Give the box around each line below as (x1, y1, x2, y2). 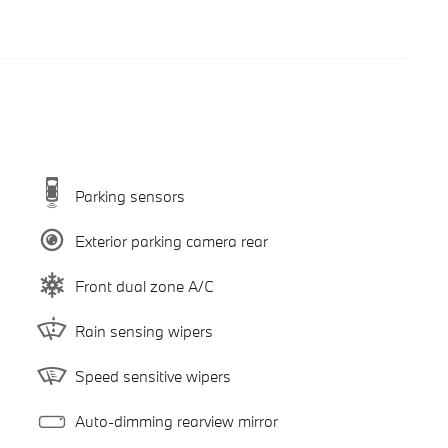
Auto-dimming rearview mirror (74, 410, 278, 431)
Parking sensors (74, 185, 185, 206)
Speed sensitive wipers (74, 365, 231, 386)
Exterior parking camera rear (74, 230, 268, 251)
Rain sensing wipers (74, 320, 213, 341)
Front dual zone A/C (74, 275, 214, 296)
